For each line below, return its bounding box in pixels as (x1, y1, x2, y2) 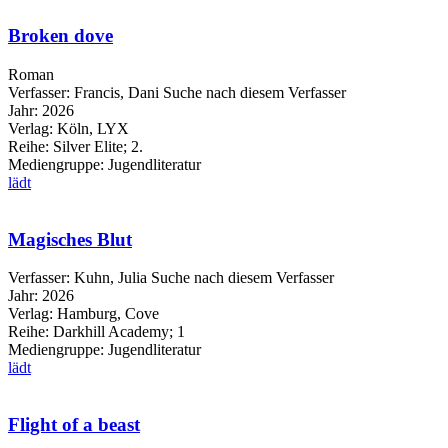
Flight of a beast (8, 414, 140, 436)
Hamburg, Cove (57, 305, 159, 323)
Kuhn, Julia (74, 269, 147, 287)
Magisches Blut (8, 228, 132, 250)
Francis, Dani (74, 83, 159, 101)
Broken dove (8, 25, 113, 47)
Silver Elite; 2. (49, 137, 143, 155)
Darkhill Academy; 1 (49, 323, 185, 341)
